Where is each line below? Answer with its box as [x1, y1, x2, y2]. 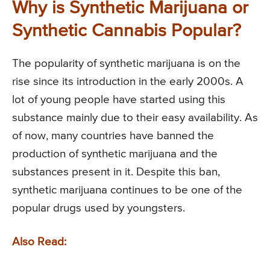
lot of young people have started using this [12, 93, 225, 105]
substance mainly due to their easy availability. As [12, 111, 258, 124]
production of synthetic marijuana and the [12, 148, 218, 160]
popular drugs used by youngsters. [12, 202, 185, 214]
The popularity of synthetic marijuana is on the [12, 57, 240, 69]
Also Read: [12, 236, 66, 248]
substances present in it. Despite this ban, [12, 166, 220, 178]
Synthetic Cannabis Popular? [12, 22, 241, 40]
